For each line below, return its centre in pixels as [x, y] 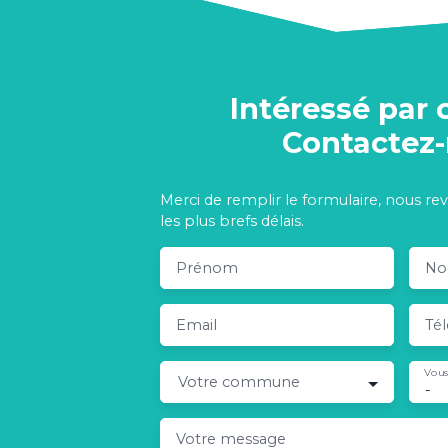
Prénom [207, 258]
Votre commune [239, 372]
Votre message [231, 429]
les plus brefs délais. [232, 211]
